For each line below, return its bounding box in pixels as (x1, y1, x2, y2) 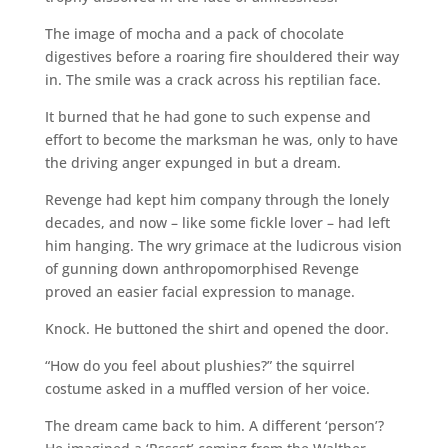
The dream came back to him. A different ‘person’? (44, 415, 384, 435)
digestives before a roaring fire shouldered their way (44, 46, 399, 66)
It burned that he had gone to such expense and (44, 106, 371, 126)
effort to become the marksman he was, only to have (44, 129, 398, 149)
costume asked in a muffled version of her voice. (44, 378, 370, 398)
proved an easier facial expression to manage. (44, 281, 355, 301)
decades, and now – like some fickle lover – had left (44, 212, 390, 232)
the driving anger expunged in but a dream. (44, 152, 341, 172)
